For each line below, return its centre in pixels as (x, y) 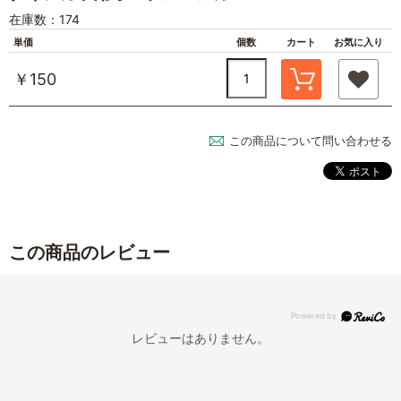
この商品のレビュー (90, 252)
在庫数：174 (44, 19)
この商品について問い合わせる (311, 140)
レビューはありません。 (200, 337)
